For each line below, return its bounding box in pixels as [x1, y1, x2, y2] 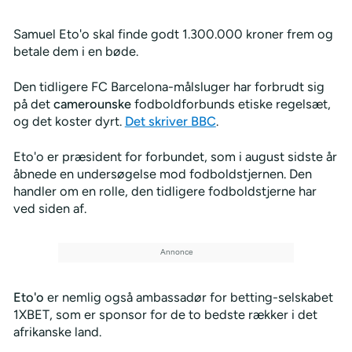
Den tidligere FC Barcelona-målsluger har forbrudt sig [13, 79, 324, 94]
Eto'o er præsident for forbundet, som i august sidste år [13, 148, 337, 164]
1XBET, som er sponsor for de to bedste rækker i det [13, 306, 317, 322]
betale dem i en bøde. [13, 43, 138, 60]
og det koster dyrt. [13, 113, 125, 129]
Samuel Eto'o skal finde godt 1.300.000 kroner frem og [13, 26, 333, 42]
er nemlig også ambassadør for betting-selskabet [43, 288, 333, 305]
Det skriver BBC [124, 113, 216, 129]
